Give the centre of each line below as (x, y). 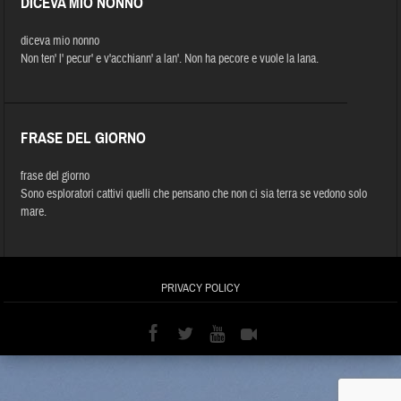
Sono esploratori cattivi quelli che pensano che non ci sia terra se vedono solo (194, 194)
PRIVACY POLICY (200, 288)
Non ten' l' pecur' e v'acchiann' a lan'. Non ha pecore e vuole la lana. (170, 59)
